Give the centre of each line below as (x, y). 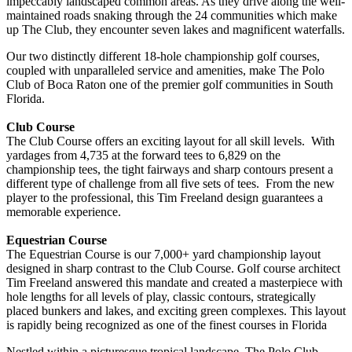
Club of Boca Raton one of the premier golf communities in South (170, 84)
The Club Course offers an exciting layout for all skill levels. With (170, 141)
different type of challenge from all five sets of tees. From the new (170, 183)
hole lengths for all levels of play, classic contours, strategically (161, 296)
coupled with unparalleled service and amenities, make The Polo (165, 70)
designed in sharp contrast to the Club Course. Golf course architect (173, 268)
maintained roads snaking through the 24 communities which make (172, 15)
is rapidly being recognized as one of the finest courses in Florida (167, 324)
